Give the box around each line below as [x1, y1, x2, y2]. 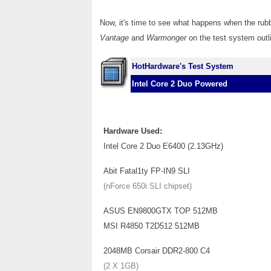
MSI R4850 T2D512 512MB [103, 221, 200, 231]
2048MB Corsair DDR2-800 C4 [103, 246, 210, 256]
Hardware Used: [103, 126, 162, 136]
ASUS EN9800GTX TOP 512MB [103, 206, 218, 216]
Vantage [100, 33, 129, 43]
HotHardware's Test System [132, 62, 233, 71]
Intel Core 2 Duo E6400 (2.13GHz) [103, 142, 223, 151]
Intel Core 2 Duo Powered [132, 79, 227, 89]
